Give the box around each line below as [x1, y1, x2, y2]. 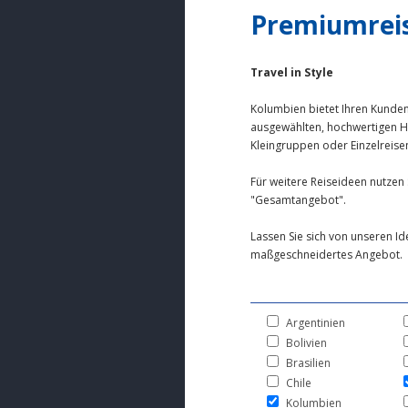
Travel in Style [250, 64, 333, 80]
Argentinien [285, 314, 345, 331]
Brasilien [285, 354, 331, 371]
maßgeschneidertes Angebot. [250, 246, 403, 262]
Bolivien [285, 334, 327, 351]
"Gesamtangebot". [250, 191, 346, 208]
